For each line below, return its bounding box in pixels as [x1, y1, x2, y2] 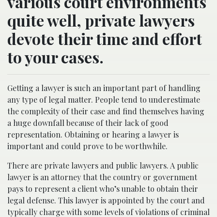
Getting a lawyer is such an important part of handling [7, 83, 201, 93]
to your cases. [7, 46, 104, 68]
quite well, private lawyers [7, 10, 195, 31]
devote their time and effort [7, 28, 202, 49]
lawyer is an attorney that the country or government [7, 172, 197, 183]
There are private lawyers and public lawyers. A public [7, 160, 199, 171]
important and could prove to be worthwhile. [7, 141, 168, 152]
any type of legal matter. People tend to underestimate [7, 94, 200, 105]
